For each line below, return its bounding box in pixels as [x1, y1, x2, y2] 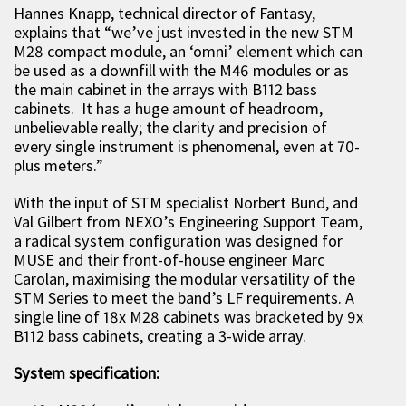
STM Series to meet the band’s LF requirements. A [14, 287, 354, 308]
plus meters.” [14, 155, 103, 176]
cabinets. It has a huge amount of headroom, [14, 98, 323, 119]
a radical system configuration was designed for [14, 230, 343, 251]
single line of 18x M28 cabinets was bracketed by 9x [14, 306, 363, 327]
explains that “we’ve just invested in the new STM [14, 22, 353, 43]
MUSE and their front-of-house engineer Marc [14, 249, 324, 270]
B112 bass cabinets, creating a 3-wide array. [14, 325, 306, 346]
